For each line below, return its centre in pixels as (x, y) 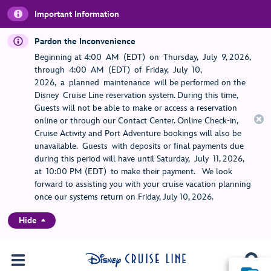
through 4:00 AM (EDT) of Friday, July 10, (118, 70)
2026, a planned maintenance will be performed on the (140, 83)
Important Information (77, 14)
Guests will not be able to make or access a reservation (136, 108)
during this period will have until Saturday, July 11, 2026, (139, 159)
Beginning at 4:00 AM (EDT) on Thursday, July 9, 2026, (142, 57)
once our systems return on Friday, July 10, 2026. (124, 197)
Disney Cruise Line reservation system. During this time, (136, 95)
